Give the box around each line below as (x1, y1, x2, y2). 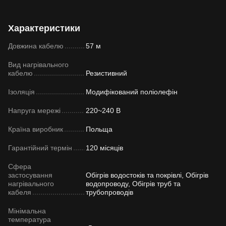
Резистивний (86, 69, 127, 77)
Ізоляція (8, 87, 35, 96)
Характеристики (8, 23, 80, 33)
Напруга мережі (8, 106, 61, 115)
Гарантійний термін (8, 143, 72, 152)
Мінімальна (8, 206, 46, 215)
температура (8, 215, 51, 223)
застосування (8, 171, 52, 179)
